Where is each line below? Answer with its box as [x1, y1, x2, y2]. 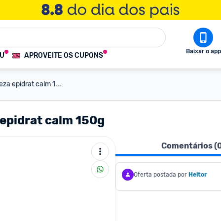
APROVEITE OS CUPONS [24, 51, 103, 60]
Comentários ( [161, 141, 217, 150]
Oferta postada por [134, 171, 187, 178]
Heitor [188, 171, 207, 178]
